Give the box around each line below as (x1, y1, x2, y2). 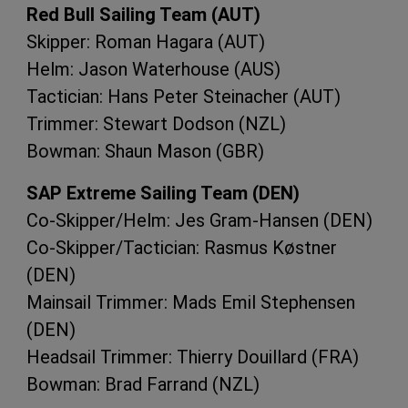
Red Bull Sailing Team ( (26, 3, 218, 25)
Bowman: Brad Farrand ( (26, 372, 219, 395)
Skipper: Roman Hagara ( (26, 30, 224, 53)
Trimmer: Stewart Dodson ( (26, 112, 245, 135)
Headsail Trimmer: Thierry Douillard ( (26, 345, 318, 368)
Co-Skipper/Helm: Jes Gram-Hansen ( (26, 209, 330, 231)
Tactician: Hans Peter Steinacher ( (26, 85, 300, 107)
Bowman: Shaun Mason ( (26, 139, 222, 162)
